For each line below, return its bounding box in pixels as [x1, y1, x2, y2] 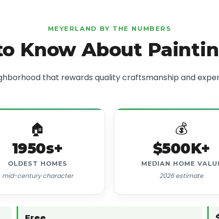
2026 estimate [159, 172, 204, 180]
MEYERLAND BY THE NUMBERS [47, 24, 172, 33]
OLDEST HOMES [7, 160, 67, 168]
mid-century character [1, 172, 73, 180]
